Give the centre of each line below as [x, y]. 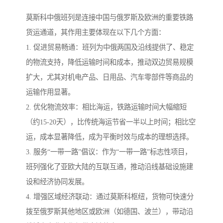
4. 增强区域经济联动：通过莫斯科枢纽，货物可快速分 [110, 197]
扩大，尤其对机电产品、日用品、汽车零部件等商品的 [110, 77]
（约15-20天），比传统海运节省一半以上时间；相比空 [111, 122]
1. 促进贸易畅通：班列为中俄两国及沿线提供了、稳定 [110, 48]
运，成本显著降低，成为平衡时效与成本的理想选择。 [110, 137]
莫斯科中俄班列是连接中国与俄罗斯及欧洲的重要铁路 [110, 18]
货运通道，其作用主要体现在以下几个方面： [96, 33]
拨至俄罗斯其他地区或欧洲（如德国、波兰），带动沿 [110, 212]
